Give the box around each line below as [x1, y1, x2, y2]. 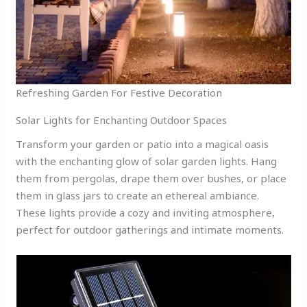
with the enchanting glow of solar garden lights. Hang [16, 154, 278, 169]
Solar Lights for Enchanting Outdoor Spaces [16, 112, 228, 127]
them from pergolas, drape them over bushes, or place [16, 171, 287, 186]
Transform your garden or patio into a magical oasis [16, 137, 269, 151]
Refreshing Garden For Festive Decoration [16, 85, 223, 99]
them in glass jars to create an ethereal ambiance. [16, 188, 260, 203]
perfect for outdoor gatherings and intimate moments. [16, 223, 284, 237]
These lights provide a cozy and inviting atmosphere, [16, 206, 275, 220]
